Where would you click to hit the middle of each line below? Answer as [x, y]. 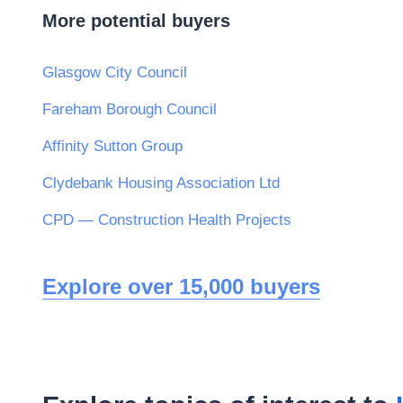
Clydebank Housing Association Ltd [161, 183]
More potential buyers [136, 20]
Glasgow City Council [115, 72]
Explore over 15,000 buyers [181, 286]
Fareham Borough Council [130, 109]
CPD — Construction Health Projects [167, 219]
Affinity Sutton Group [112, 146]
